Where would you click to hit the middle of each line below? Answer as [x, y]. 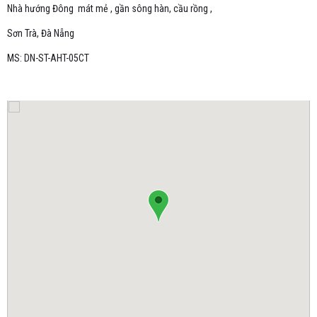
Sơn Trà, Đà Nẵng [41, 33]
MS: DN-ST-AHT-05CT [48, 58]
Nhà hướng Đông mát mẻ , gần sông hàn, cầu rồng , [110, 8]
